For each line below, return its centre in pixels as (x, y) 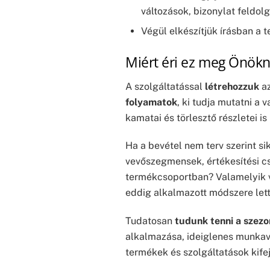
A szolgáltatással (165, 86)
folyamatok (151, 102)
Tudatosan (150, 221)
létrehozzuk (232, 86)
